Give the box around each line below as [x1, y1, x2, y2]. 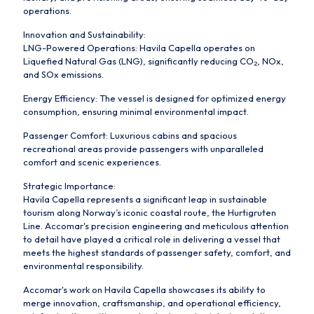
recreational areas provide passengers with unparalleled [23, 142, 264, 154]
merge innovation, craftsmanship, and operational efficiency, [23, 296, 281, 308]
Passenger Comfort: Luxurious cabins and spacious [23, 129, 237, 141]
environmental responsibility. [23, 259, 144, 271]
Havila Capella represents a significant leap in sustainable [23, 193, 267, 205]
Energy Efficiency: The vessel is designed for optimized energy [23, 92, 286, 104]
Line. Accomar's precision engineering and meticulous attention [23, 219, 289, 231]
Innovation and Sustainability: [23, 28, 146, 40]
